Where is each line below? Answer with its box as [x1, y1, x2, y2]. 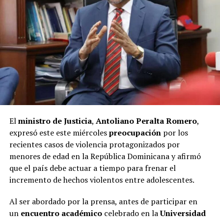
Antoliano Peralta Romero [95, 115, 197, 127]
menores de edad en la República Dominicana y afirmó [9, 151, 201, 162]
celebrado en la [102, 208, 160, 219]
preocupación [107, 127, 161, 138]
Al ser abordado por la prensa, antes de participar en [9, 196, 197, 207]
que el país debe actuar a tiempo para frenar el [9, 163, 176, 174]
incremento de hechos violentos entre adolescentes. [9, 174, 194, 186]
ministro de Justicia [18, 115, 92, 127]
